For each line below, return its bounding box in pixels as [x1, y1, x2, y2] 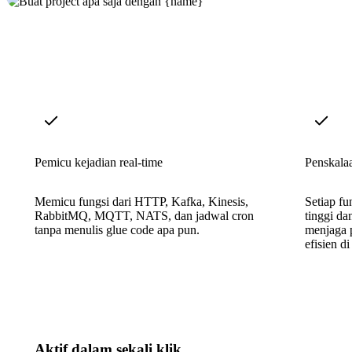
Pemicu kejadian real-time [35, 155, 163, 169]
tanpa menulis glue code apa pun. [35, 222, 200, 236]
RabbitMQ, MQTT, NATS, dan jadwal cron [35, 208, 254, 222]
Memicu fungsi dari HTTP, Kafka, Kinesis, [35, 194, 248, 208]
